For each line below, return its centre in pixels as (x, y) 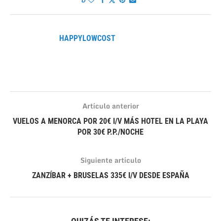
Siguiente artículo (110, 160)
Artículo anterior (110, 106)
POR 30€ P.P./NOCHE (110, 132)
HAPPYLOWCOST (87, 38)
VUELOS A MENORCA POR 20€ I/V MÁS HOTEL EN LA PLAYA (110, 121)
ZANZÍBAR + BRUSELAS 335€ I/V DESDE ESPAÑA (110, 176)
